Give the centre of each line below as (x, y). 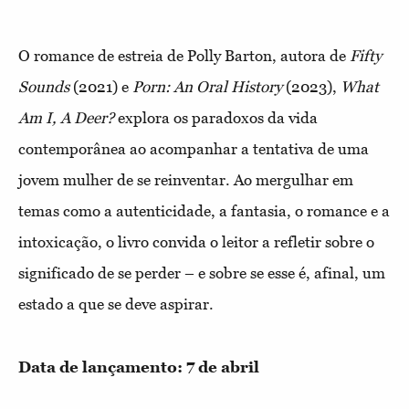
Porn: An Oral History (209, 87)
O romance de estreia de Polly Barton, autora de (184, 56)
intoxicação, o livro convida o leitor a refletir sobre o (196, 242)
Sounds (44, 87)
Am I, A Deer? (66, 118)
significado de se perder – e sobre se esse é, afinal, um (202, 273)
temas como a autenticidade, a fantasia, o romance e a (204, 211)
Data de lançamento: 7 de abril (139, 367)
